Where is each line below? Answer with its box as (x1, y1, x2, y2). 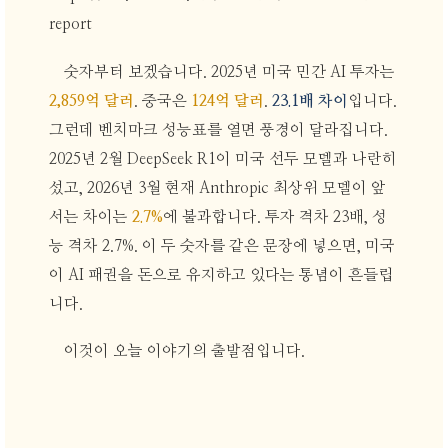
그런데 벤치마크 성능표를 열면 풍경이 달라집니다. (48, 122, 388, 138)
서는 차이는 (48, 209, 132, 225)
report (48, 17, 92, 33)
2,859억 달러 (48, 93, 134, 109)
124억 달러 (190, 93, 264, 109)
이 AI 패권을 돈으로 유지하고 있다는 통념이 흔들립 (48, 267, 393, 283)
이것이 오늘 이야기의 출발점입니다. (64, 344, 306, 360)
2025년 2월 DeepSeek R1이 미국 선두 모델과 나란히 (48, 151, 397, 167)
